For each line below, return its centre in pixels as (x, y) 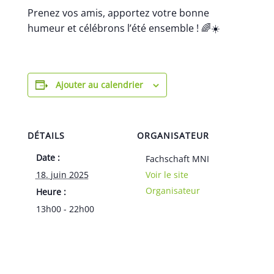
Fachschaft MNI (177, 159)
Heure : (51, 192)
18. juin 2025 (62, 175)
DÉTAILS (46, 135)
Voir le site (167, 175)
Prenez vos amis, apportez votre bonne (118, 13)
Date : (48, 157)
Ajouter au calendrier (99, 85)
